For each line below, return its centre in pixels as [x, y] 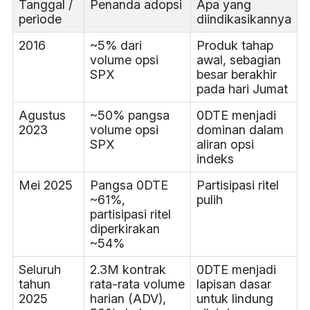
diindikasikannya [244, 19]
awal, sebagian [238, 60]
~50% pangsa [129, 116]
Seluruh [39, 270]
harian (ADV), [128, 299]
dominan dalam [240, 130]
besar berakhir [236, 75]
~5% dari [116, 46]
